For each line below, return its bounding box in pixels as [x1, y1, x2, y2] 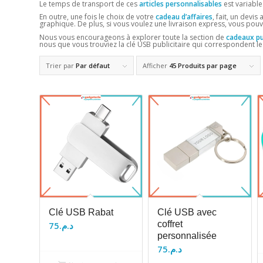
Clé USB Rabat [49, 207, 113, 217]
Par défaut [76, 60, 110, 70]
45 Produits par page [169, 60, 237, 70]
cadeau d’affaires [154, 12, 213, 22]
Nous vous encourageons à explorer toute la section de [39, 32, 224, 42]
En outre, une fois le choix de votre [39, 12, 154, 22]
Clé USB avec [157, 207, 217, 217]
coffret [157, 218, 183, 229]
